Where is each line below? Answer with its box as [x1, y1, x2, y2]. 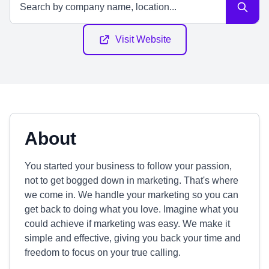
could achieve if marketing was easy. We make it [25, 219, 230, 229]
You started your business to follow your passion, [25, 161, 232, 171]
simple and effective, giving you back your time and [25, 233, 241, 243]
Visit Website [115, 34, 171, 44]
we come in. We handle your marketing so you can [25, 190, 238, 200]
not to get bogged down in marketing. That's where [25, 175, 238, 186]
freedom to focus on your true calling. [25, 247, 181, 258]
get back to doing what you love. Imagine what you [25, 204, 238, 214]
